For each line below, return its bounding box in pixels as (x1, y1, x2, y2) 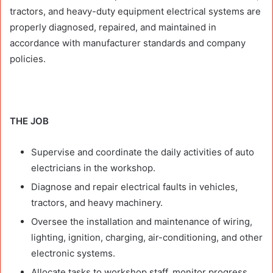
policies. (10, 52, 46, 65)
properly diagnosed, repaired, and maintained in (10, 21, 216, 33)
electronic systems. (31, 247, 115, 259)
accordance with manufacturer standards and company (10, 37, 246, 49)
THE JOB (10, 115, 49, 127)
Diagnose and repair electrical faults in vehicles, (31, 180, 238, 193)
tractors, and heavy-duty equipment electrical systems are (10, 5, 261, 17)
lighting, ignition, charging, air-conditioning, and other (31, 231, 263, 243)
